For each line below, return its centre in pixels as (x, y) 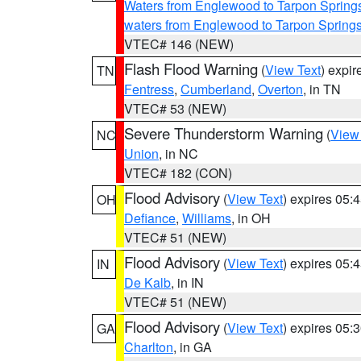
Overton (280, 89)
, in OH (251, 218)
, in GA (193, 347)
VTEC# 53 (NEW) (175, 108)
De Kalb (147, 282)
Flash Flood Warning (191, 68)
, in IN (187, 282)
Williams (207, 218)
